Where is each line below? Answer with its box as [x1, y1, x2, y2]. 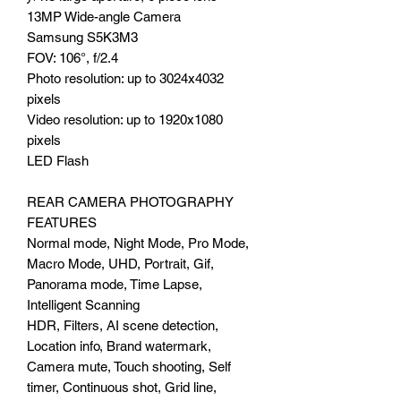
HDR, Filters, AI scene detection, [27, 317, 218, 333]
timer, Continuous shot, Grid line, [27, 379, 217, 395]
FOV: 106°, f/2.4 [27, 49, 118, 65]
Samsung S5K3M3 [27, 29, 138, 45]
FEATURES [27, 214, 97, 230]
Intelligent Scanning [27, 296, 140, 312]
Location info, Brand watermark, [27, 337, 211, 354]
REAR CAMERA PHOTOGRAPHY [27, 193, 234, 209]
